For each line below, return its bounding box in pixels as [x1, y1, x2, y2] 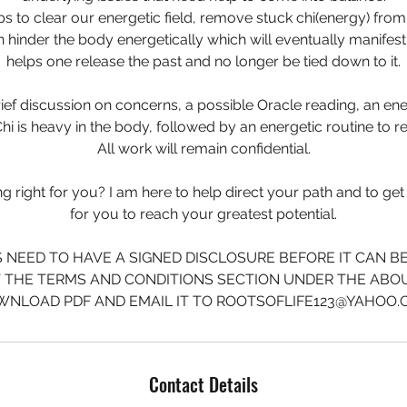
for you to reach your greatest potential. [70, 205, 337, 223]
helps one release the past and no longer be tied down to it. [6, 53, 401, 71]
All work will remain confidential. [96, 140, 311, 158]
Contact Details [149, 371, 258, 399]
